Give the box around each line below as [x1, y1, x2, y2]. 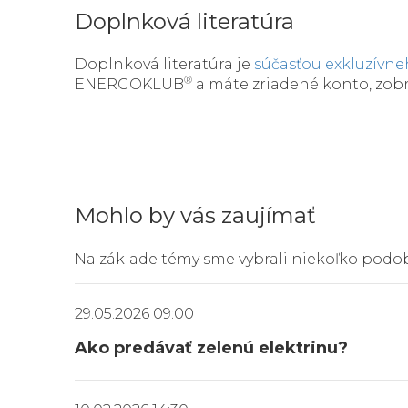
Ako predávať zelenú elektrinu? [75, 338, 348, 359]
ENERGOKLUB [75, 76, 184, 94]
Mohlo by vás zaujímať [75, 202, 316, 229]
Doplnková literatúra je [75, 56, 254, 74]
